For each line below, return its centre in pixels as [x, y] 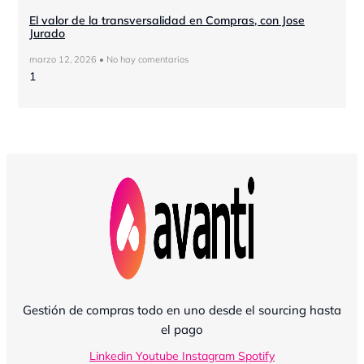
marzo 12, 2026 [64, 60]
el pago [182, 330]
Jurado [47, 34]
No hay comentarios [146, 60]
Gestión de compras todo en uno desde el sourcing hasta [182, 310]
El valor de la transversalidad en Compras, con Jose [167, 21]
